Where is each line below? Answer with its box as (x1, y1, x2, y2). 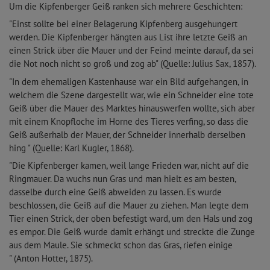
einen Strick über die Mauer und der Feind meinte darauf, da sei (9, 45, 254, 57)
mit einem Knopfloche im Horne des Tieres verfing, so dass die (9, 115, 248, 127)
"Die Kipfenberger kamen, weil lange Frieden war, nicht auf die (9, 160, 249, 172)
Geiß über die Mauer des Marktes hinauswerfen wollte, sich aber (9, 102, 255, 114)
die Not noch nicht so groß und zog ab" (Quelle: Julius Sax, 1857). (9, 58, 256, 70)
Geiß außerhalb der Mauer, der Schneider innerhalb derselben (9, 128, 245, 140)
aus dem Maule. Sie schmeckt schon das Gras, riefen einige (9, 239, 233, 251)
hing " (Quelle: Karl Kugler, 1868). (9, 142, 134, 154)
